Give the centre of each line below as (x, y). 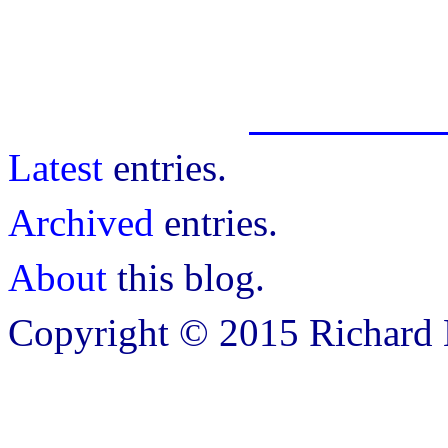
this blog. (186, 278)
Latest (55, 168)
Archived (81, 223)
